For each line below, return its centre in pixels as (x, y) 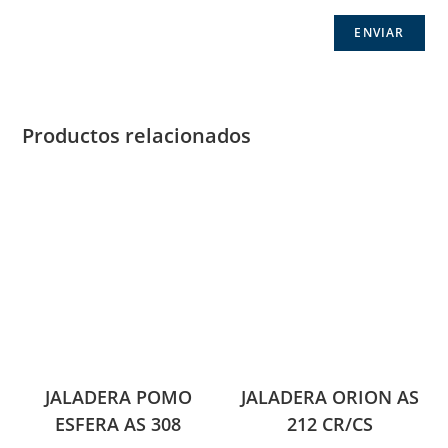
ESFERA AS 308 (118, 424)
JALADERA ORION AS (329, 397)
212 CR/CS (329, 424)
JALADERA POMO (118, 397)
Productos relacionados (137, 136)
